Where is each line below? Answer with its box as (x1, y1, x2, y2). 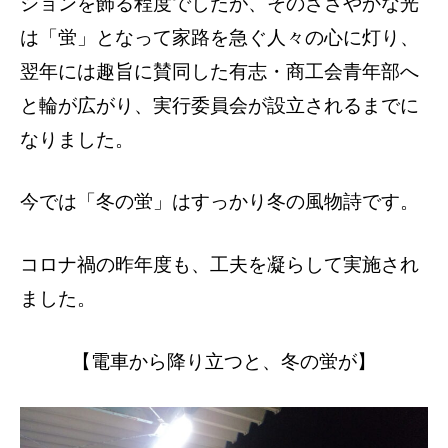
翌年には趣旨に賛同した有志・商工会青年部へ (20, 59, 419, 83)
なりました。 (20, 127, 134, 151)
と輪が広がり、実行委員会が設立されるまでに (20, 93, 419, 117)
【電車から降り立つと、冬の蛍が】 (72, 349, 376, 373)
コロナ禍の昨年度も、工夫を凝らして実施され (20, 253, 419, 277)
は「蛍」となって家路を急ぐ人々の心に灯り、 (20, 25, 419, 49)
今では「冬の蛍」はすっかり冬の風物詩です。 (20, 190, 419, 214)
